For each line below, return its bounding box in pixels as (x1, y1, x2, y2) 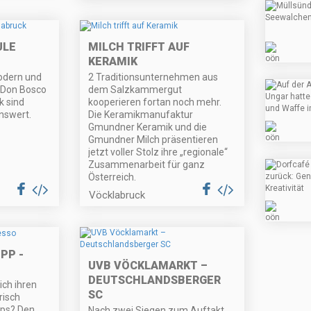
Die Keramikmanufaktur (88, 109, 194, 121)
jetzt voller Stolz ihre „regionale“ (88, 146, 228, 158)
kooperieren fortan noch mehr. (88, 96, 222, 108)
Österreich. (88, 171, 137, 183)
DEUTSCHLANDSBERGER (88, 274, 221, 287)
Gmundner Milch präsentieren (88, 134, 219, 146)
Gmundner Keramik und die (88, 121, 208, 133)
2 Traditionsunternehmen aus (88, 72, 219, 83)
